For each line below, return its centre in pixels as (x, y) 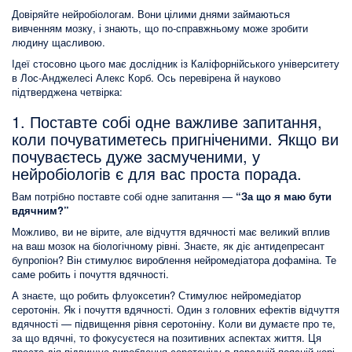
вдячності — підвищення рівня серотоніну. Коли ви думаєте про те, (174, 323)
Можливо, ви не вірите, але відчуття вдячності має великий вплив (171, 231)
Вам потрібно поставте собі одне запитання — (124, 196)
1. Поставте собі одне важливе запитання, (167, 121)
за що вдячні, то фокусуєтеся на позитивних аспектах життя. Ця (167, 337)
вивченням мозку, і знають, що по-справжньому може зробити (160, 28)
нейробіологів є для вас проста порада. (157, 173)
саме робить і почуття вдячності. (90, 274)
